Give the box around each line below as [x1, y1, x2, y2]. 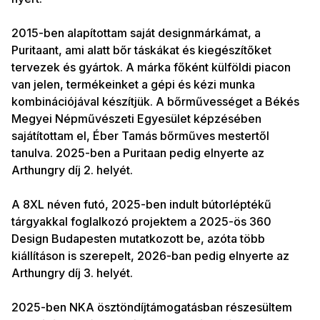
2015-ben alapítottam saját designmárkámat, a [11, 26, 261, 40]
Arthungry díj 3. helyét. [11, 266, 133, 280]
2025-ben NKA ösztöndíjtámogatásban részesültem [11, 300, 292, 314]
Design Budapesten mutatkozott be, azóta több [11, 231, 265, 246]
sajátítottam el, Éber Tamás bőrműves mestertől [11, 129, 269, 143]
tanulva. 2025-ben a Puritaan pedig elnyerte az [11, 146, 264, 160]
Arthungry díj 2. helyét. [11, 163, 133, 177]
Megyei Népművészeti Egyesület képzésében [11, 111, 261, 126]
